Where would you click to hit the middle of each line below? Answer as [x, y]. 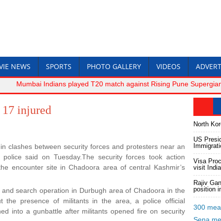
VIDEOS [168, 66]
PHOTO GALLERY [114, 66]
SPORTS [59, 66]
